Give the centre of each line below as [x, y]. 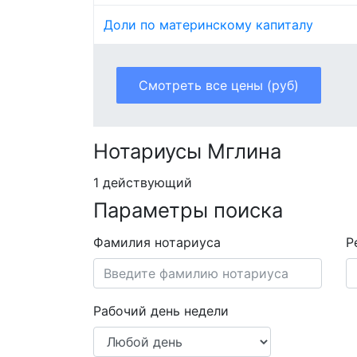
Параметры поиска [188, 210]
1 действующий [143, 183]
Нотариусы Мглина [187, 151]
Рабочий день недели [161, 310]
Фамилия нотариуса [157, 242]
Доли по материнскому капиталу [208, 24]
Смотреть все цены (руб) [219, 85]
